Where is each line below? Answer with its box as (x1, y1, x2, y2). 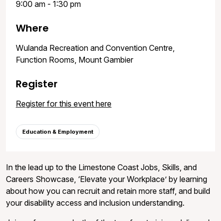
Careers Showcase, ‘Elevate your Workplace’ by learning (6, 174, 207, 184)
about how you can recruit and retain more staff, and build (6, 185, 210, 196)
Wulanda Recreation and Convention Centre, (16, 42, 175, 53)
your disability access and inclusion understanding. (6, 197, 184, 208)
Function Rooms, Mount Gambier (16, 54, 133, 65)
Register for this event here (16, 98, 111, 109)
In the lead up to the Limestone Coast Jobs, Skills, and (6, 162, 197, 172)
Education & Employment (22, 128, 93, 135)
